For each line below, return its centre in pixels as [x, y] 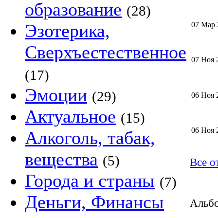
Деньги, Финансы [94, 202]
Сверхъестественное [106, 52]
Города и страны [90, 181]
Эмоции [56, 95]
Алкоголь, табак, [90, 138]
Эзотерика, [67, 31]
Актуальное [70, 116]
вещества [61, 159]
